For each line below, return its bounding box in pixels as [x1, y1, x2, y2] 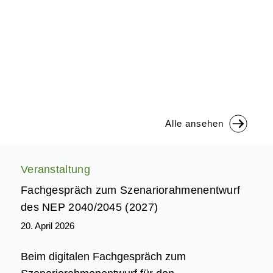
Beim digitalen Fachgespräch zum [20, 250, 186, 263]
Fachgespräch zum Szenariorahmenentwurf [20, 183, 241, 196]
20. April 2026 [20, 221, 74, 231]
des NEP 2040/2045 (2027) [20, 200, 158, 213]
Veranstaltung [20, 163, 90, 175]
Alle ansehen [165, 118, 224, 129]
